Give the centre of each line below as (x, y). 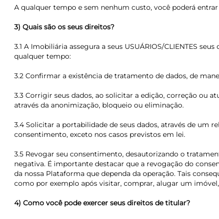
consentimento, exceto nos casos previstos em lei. (99, 134)
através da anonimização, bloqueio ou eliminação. (99, 105)
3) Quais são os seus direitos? (64, 27)
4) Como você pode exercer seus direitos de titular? (102, 203)
